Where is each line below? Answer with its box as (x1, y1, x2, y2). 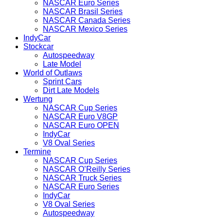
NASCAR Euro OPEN (43, 121, 119, 129)
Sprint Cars (43, 77, 82, 86)
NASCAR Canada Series (43, 16, 130, 24)
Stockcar (23, 42, 54, 51)
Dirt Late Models (43, 86, 99, 94)
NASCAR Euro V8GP (43, 112, 118, 121)
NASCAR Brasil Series (43, 7, 123, 16)
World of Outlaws (23, 68, 82, 77)
